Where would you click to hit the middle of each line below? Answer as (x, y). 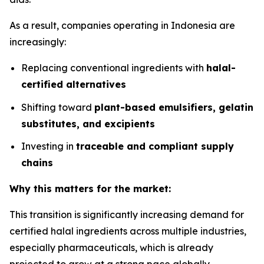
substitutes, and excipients (88, 123)
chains (37, 163)
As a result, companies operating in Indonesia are (122, 25)
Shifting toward (58, 107)
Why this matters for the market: (90, 189)
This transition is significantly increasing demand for (127, 215)
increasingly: (38, 42)
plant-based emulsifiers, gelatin (174, 107)
